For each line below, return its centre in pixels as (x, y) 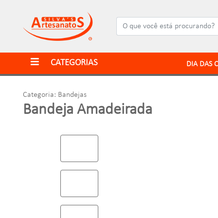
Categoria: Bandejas (55, 95)
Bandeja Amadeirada (88, 110)
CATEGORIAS (73, 63)
